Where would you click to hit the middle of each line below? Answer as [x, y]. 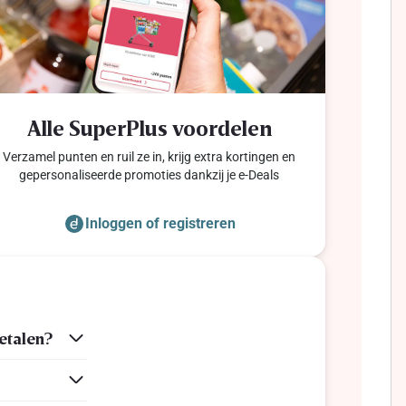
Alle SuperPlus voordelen [149, 127]
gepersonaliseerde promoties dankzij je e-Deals [150, 174]
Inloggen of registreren [160, 223]
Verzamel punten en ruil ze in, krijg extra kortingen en [150, 156]
